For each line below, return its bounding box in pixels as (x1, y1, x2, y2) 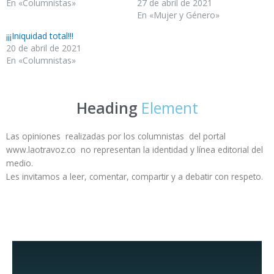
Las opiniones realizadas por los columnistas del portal (6, 130, 226, 142)
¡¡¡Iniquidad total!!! (6, 29, 73, 42)
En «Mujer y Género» (137, 9, 220, 21)
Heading (76, 97, 138, 118)
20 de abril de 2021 (6, 42, 81, 54)
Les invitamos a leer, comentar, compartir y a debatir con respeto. (6, 170, 263, 182)
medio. (6, 157, 33, 169)
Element (141, 97, 198, 118)
